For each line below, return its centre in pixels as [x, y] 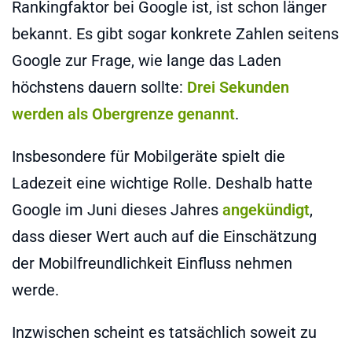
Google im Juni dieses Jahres [117, 209]
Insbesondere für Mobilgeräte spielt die [148, 156]
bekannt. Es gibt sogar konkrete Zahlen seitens [175, 33]
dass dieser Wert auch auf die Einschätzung [164, 236]
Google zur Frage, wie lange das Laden [147, 60]
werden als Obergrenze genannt [123, 114]
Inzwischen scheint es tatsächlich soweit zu [164, 332]
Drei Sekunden [238, 87]
